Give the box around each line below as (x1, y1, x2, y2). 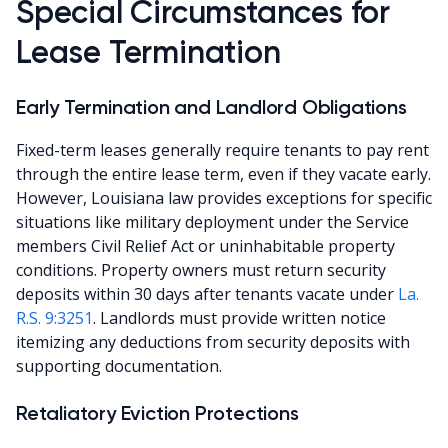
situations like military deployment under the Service (16, 210, 409, 233)
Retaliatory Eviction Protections (16, 400, 299, 425)
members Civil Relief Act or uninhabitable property (16, 234, 395, 257)
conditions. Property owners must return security (16, 258, 386, 281)
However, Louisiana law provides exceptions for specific (16, 186, 432, 209)
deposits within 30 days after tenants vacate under (16, 282, 398, 305)
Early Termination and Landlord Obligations (16, 94, 407, 119)
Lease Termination (16, 32, 281, 71)
